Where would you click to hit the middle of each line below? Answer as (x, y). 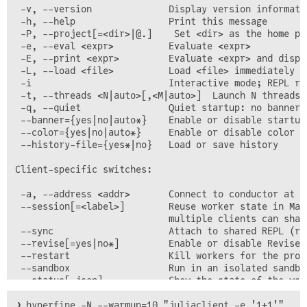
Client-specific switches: (84, 170)
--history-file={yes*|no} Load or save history (147, 145)
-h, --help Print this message (141, 22)
